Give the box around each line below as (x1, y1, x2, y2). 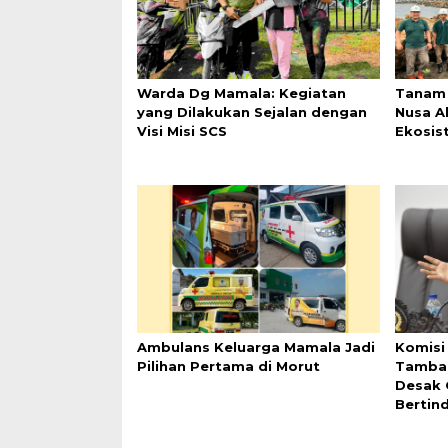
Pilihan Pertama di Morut (137, 357, 320, 374)
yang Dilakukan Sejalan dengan (137, 104, 367, 121)
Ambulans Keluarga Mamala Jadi (137, 338, 375, 355)
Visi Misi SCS (137, 123, 227, 140)
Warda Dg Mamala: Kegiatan (137, 85, 346, 102)
